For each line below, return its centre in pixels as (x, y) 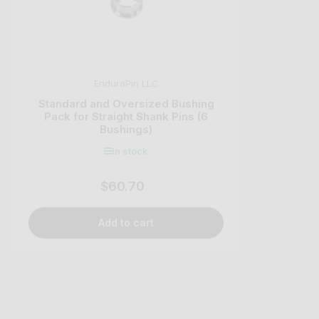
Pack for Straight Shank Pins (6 (126, 116)
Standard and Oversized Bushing (126, 103)
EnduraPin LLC (126, 83)
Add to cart (126, 223)
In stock (130, 151)
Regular (140, 187)
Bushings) (126, 129)
